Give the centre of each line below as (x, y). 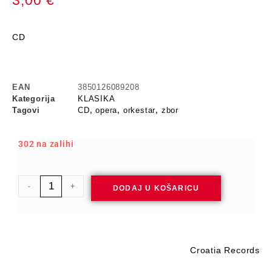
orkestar (139, 110)
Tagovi (26, 110)
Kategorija (34, 99)
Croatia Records (225, 250)
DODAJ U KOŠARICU (156, 188)
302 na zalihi (46, 144)
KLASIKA (97, 99)
